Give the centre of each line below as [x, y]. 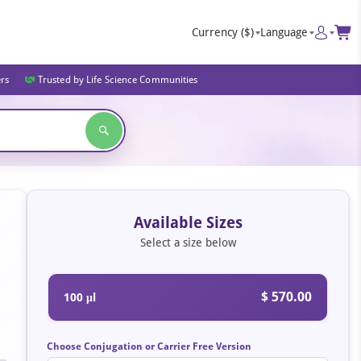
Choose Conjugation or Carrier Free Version [149, 346]
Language [284, 32]
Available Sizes [188, 223]
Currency [215, 32]
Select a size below [188, 243]
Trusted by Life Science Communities [118, 80]
